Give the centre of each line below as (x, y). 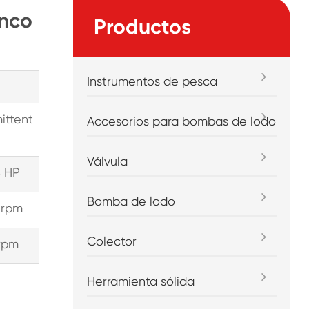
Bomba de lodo (131, 201)
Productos (143, 27)
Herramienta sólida (141, 281)
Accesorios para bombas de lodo (182, 121)
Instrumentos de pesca (152, 81)
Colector (112, 241)
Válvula (108, 161)
